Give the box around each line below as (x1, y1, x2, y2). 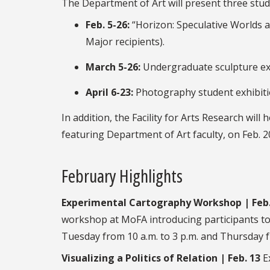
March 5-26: (86, 60, 140, 74)
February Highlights (61, 164, 183, 188)
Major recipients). (86, 34, 165, 48)
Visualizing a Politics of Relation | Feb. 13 (61, 251, 260, 265)
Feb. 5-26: (86, 17, 130, 31)
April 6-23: (86, 85, 133, 99)
